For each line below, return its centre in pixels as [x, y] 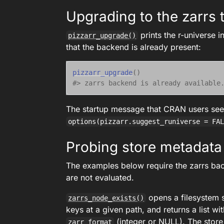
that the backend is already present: [134, 47]
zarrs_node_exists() [106, 198]
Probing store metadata [144, 147]
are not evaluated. [100, 177]
